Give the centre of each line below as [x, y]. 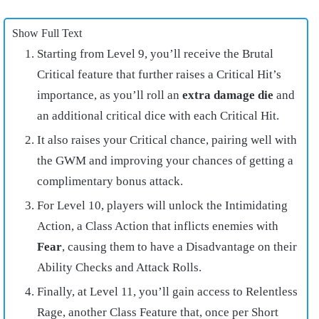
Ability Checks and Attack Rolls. [119, 268]
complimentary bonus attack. [110, 182]
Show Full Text [47, 33]
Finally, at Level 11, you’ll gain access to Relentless [167, 292]
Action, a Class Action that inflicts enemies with [158, 226]
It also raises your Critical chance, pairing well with [167, 140]
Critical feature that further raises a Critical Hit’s [159, 75]
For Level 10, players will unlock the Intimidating [162, 206]
